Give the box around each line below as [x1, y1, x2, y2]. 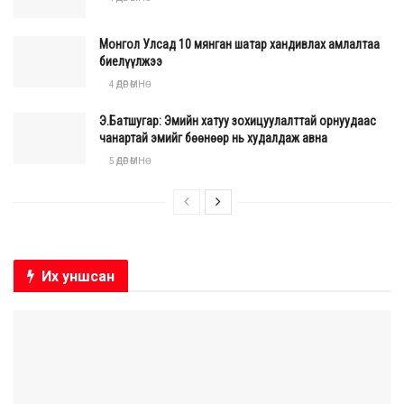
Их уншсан [41, 267, 115, 285]
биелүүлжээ [99, 53, 162, 69]
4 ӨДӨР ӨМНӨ [107, 78, 145, 89]
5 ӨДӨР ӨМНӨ [107, 155, 145, 166]
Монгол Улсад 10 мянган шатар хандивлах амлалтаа [99, 36, 380, 51]
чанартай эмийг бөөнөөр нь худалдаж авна [99, 130, 330, 145]
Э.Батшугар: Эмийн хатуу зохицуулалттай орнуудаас [99, 113, 376, 128]
